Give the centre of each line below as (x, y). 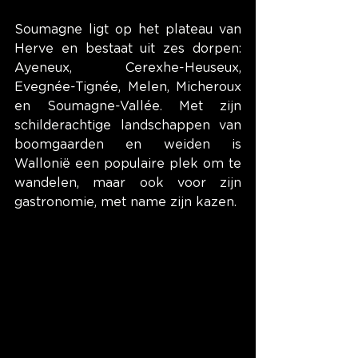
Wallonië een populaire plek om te (128, 164)
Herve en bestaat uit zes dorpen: (128, 49)
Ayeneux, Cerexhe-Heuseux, (128, 68)
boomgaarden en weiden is (128, 145)
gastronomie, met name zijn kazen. (125, 202)
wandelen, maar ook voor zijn (128, 183)
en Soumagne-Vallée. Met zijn (128, 106)
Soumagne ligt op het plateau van (128, 30)
